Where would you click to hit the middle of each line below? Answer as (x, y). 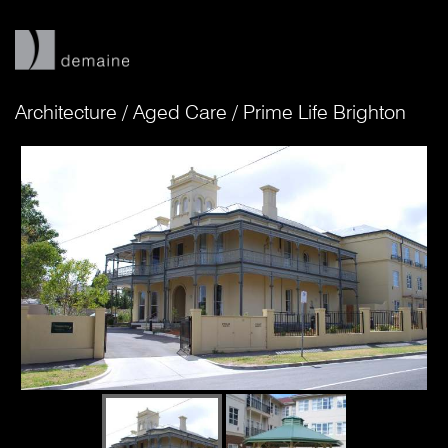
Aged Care (180, 112)
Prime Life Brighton (324, 112)
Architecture (66, 112)
